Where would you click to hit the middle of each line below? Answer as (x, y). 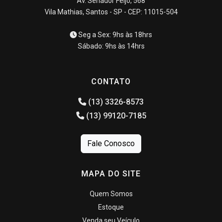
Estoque (111, 207)
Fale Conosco (111, 143)
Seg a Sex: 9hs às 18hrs (114, 35)
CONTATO (111, 82)
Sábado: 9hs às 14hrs (111, 46)
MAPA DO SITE (111, 174)
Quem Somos (111, 194)
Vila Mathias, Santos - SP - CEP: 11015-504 (111, 12)
